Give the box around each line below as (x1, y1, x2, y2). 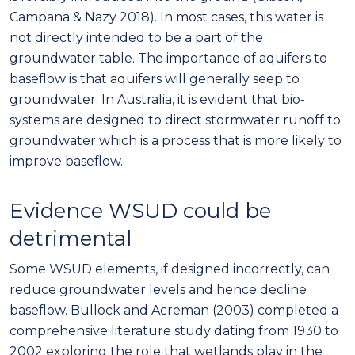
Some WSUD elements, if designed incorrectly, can (10, 261, 330, 277)
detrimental (10, 225, 132, 251)
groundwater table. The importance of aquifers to (10, 50, 327, 66)
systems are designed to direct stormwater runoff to (10, 112, 341, 128)
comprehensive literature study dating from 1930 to (10, 323, 338, 338)
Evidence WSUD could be (10, 197, 271, 223)
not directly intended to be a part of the (10, 29, 263, 45)
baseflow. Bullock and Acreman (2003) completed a (10, 302, 338, 318)
